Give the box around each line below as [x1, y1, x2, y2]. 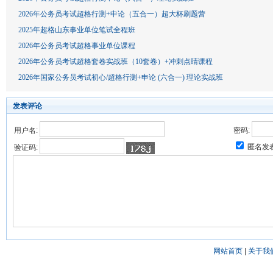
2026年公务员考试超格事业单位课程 [18, 41, 135, 50]
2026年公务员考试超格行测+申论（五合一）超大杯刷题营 [18, 10, 205, 18]
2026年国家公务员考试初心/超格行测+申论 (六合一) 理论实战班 [18, 73, 223, 82]
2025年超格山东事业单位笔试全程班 [18, 26, 135, 34]
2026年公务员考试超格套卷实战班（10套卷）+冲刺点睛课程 [18, 57, 213, 66]
